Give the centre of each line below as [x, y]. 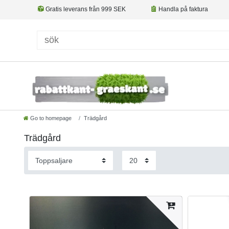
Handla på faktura [182, 9]
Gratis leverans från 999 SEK [85, 9]
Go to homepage [51, 118]
